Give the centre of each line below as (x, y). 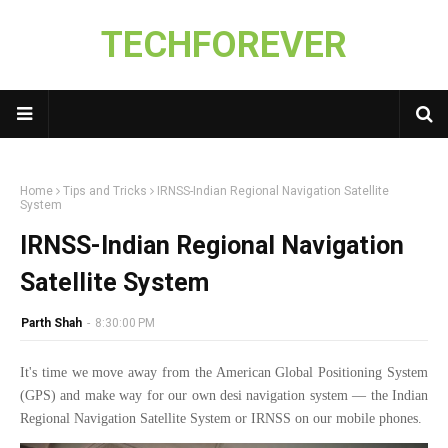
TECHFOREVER (224, 45)
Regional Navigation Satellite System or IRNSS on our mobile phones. (223, 418)
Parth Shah (51, 323)
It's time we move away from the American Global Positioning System (224, 372)
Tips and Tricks (105, 191)
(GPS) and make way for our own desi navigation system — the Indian (224, 395)
